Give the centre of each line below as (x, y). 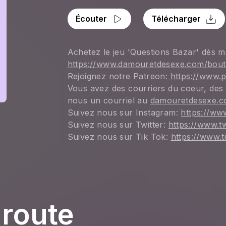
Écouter (91, 19)
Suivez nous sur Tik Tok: (119, 137)
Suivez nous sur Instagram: (124, 112)
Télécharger (176, 19)
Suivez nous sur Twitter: (118, 125)
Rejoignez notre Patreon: (118, 76)
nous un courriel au (109, 100)
